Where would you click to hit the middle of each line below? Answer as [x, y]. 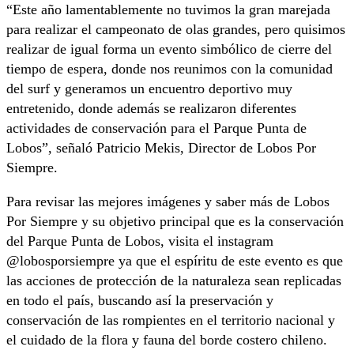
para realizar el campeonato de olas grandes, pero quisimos [176, 30]
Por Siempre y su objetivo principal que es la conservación [175, 222]
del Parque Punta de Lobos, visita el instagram [140, 241]
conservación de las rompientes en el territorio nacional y [171, 320]
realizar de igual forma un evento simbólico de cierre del [169, 49]
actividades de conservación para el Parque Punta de [156, 128]
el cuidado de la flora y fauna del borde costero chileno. [167, 340]
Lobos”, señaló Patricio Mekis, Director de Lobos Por [161, 148]
